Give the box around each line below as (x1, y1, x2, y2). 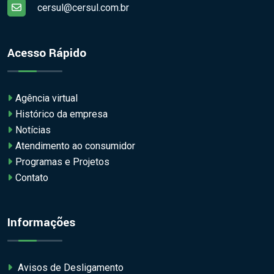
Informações (7, 214, 75, 232)
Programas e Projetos (15, 156, 109, 168)
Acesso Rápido (7, 45, 86, 62)
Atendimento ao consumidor (15, 140, 135, 152)
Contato (15, 172, 48, 184)
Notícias (15, 124, 51, 136)
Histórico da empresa (15, 108, 108, 120)
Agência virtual (15, 92, 78, 105)
